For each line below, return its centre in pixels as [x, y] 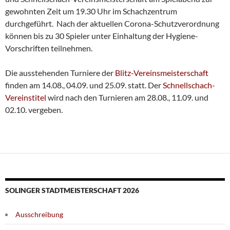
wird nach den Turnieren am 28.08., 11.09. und [127, 98]
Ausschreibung [39, 215]
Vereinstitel [26, 98]
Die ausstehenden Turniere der [60, 73]
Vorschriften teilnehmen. [49, 48]
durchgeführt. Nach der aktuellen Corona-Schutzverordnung [112, 24]
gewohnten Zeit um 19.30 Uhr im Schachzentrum [91, 11]
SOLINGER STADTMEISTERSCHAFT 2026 [72, 190]
